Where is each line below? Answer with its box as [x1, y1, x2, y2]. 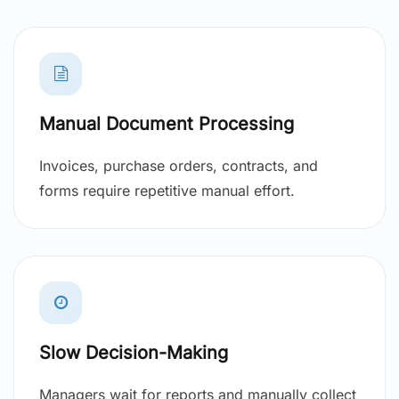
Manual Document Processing [39, 113, 294, 135]
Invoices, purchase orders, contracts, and [39, 157, 318, 175]
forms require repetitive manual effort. [39, 182, 295, 200]
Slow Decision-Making [39, 342, 228, 364]
